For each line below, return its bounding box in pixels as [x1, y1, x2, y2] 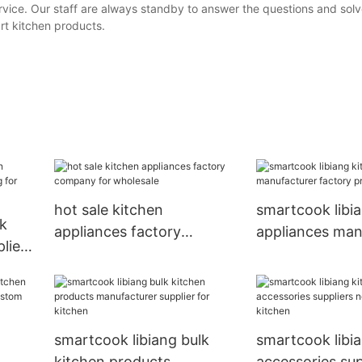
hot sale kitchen [53, 201, 163, 219]
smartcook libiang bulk [53, 331, 209, 349]
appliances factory [53, 223, 181, 241]
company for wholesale [53, 245, 214, 263]
